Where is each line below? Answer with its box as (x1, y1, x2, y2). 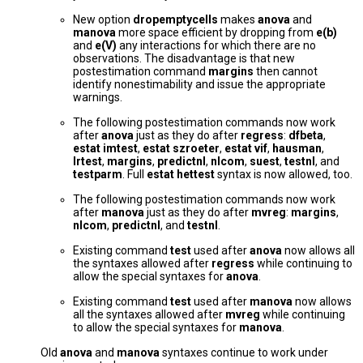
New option (73, 13, 133, 27)
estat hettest (147, 168, 215, 181)
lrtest (73, 155, 102, 169)
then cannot (254, 65, 318, 79)
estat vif (224, 142, 267, 156)
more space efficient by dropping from (116, 26, 316, 40)
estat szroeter (143, 142, 220, 156)
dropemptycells (133, 13, 218, 27)
